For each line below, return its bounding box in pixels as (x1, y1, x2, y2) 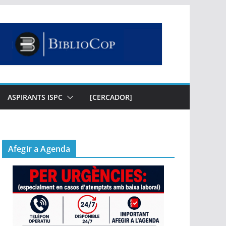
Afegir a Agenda (8, 143, 71, 154)
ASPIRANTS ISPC (8, 92, 63, 102)
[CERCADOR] (90, 92, 132, 102)
